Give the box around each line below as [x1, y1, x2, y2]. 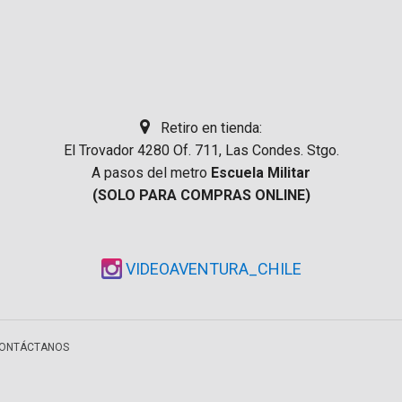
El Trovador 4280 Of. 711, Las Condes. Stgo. [63, 142, 339, 160]
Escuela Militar [211, 164, 310, 182]
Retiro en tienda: [150, 119, 262, 137]
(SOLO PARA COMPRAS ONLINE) [92, 187, 310, 205]
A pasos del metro [92, 164, 211, 182]
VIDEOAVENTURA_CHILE [125, 259, 301, 279]
